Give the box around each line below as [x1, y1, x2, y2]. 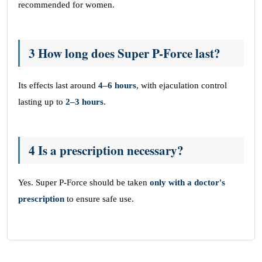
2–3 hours [65, 96, 104, 106]
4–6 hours [98, 80, 136, 90]
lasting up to [18, 96, 65, 106]
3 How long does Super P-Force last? [29, 44, 220, 62]
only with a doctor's [150, 177, 225, 187]
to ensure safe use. [64, 194, 134, 204]
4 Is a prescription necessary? [29, 141, 184, 159]
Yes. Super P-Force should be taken [18, 177, 150, 187]
